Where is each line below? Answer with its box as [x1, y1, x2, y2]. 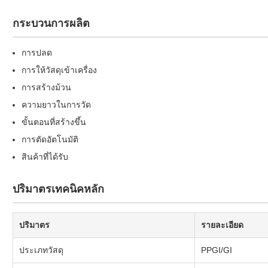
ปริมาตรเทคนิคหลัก [13, 182, 104, 195]
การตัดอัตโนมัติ [22, 134, 78, 144]
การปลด [22, 47, 52, 57]
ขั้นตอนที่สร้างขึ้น [22, 117, 86, 127]
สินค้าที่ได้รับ [22, 151, 68, 162]
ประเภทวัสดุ [19, 245, 63, 255]
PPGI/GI [201, 245, 232, 255]
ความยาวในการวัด [22, 99, 91, 109]
